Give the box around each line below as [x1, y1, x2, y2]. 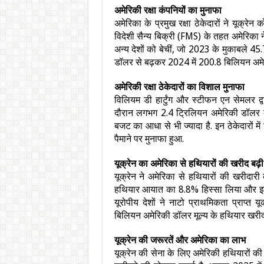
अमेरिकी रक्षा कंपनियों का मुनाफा [114, 5, 222, 16]
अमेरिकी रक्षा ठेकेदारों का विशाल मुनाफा [114, 81, 245, 93]
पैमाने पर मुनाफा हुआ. [114, 133, 184, 144]
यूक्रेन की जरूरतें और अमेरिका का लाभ [114, 235, 246, 246]
